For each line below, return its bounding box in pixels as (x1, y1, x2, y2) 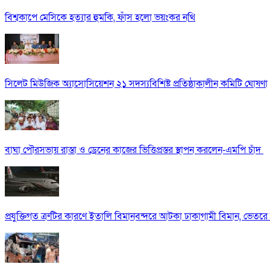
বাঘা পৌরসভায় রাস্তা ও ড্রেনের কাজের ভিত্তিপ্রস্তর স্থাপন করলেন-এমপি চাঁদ (5, 143, 263, 157)
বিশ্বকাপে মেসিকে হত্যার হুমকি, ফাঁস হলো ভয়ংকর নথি (5, 11, 195, 25)
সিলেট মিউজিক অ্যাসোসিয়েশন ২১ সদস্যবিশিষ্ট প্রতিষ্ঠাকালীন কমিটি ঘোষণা (5, 77, 268, 91)
